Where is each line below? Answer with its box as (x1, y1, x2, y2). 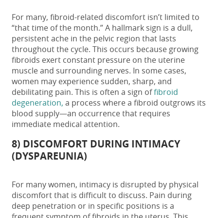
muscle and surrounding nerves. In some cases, (12, 65, 186, 76)
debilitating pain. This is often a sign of (12, 86, 154, 97)
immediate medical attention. (12, 118, 120, 129)
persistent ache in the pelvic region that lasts (12, 33, 176, 44)
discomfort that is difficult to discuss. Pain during (12, 189, 192, 200)
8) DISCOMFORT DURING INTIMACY (12, 137, 180, 150)
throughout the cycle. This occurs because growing (12, 43, 199, 54)
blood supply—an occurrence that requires (12, 108, 170, 119)
